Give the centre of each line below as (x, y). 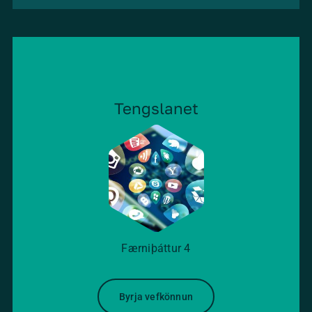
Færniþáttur (151, 248)
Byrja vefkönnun (156, 296)
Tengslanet (156, 109)
